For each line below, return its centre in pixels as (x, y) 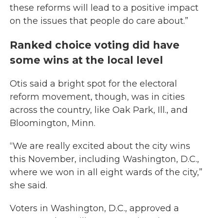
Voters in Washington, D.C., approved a (94, 208)
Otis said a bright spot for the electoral (93, 84)
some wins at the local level (86, 60)
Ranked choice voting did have (95, 45)
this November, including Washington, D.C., (104, 159)
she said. (28, 185)
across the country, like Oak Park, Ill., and (99, 110)
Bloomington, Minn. (53, 123)
